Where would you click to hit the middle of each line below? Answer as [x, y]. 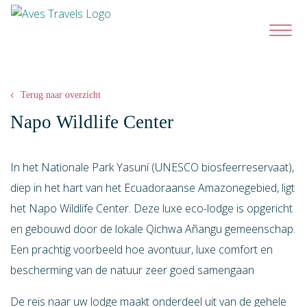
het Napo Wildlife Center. [72, 208]
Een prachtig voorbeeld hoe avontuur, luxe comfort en [142, 249]
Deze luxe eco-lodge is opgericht [213, 208]
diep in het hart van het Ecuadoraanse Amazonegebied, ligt [152, 188]
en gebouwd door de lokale [77, 229]
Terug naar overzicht [61, 95]
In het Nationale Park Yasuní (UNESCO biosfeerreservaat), [152, 167]
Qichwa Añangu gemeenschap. [219, 229]
